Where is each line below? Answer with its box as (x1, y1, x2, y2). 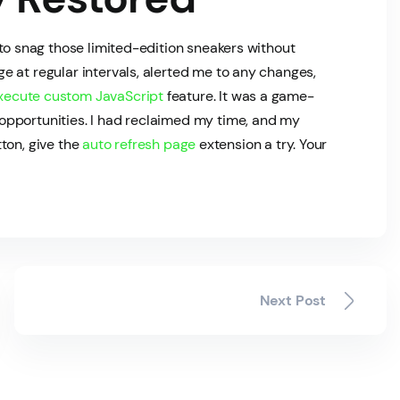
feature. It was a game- (163, 87, 314, 106)
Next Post (259, 291, 326, 311)
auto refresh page (82, 135, 196, 154)
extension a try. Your (196, 135, 328, 154)
